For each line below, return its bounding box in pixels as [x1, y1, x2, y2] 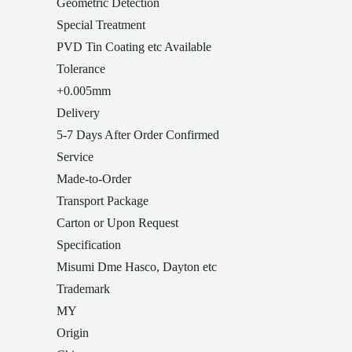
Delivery [57, 106, 100, 119]
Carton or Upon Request [57, 216, 178, 229]
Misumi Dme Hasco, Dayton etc [57, 260, 217, 273]
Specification [57, 238, 121, 251]
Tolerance [57, 62, 105, 75]
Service [57, 150, 93, 163]
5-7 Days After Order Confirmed [57, 128, 219, 141]
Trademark [57, 282, 110, 295]
